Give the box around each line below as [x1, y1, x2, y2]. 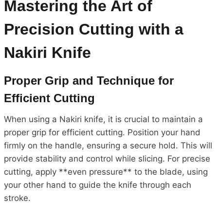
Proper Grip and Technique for [4, 73, 174, 87]
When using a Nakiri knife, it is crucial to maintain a [4, 114, 203, 124]
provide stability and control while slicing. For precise [4, 153, 210, 163]
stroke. [4, 193, 31, 203]
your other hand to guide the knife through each [4, 180, 191, 190]
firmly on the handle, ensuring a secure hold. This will [4, 140, 212, 150]
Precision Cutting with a [4, 20, 183, 38]
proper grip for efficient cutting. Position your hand [4, 127, 200, 137]
